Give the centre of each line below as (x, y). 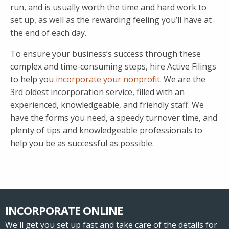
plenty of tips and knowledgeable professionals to (106, 131)
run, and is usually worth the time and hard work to (108, 7)
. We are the (183, 79)
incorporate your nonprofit (108, 79)
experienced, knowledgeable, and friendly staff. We (107, 105)
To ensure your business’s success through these (106, 54)
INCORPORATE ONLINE (64, 210)
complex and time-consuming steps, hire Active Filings (113, 67)
